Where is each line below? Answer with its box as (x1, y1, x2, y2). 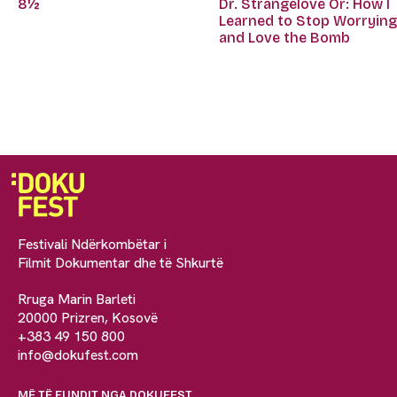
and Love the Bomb (219, 28, 351, 46)
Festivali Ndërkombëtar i (18, 234, 167, 253)
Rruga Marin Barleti (18, 289, 136, 308)
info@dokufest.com (18, 345, 138, 364)
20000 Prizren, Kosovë (18, 307, 158, 327)
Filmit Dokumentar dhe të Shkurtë (18, 253, 223, 272)
